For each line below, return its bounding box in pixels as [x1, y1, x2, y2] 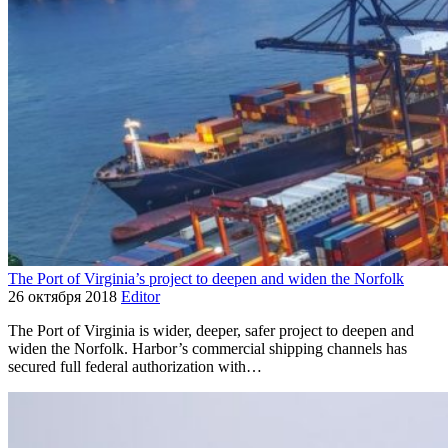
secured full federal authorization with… [8, 357, 262, 375]
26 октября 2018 [8, 287, 117, 305]
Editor [121, 287, 160, 305]
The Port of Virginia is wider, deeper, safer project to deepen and [8, 321, 414, 339]
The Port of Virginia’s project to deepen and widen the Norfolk [8, 269, 404, 287]
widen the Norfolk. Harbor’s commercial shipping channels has [8, 339, 407, 357]
